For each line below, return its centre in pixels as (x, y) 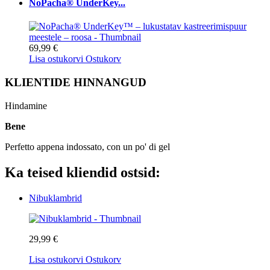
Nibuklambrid (55, 198)
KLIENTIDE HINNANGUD (76, 83)
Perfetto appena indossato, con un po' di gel (87, 146)
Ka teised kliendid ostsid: (83, 172)
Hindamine (27, 105)
